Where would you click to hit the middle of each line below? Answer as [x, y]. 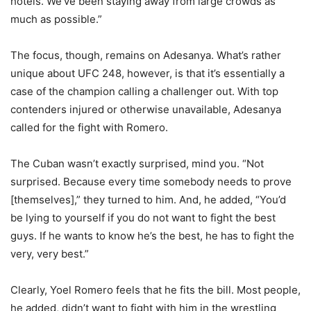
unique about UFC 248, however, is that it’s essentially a [148, 73]
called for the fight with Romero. [89, 127]
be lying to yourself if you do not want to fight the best [143, 218]
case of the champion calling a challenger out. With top [144, 91]
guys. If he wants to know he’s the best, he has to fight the [152, 236]
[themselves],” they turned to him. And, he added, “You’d [148, 200]
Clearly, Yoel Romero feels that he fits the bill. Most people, [155, 290]
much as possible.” [56, 19]
